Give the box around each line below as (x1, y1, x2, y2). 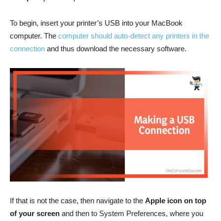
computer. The (10, 32, 58, 40)
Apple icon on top (145, 196, 206, 205)
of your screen (10, 209, 60, 218)
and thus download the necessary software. (45, 44, 186, 53)
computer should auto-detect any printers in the (58, 32, 209, 40)
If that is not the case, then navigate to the (10, 196, 145, 205)
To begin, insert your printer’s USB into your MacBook (10, 19, 183, 27)
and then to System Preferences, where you (60, 209, 203, 218)
